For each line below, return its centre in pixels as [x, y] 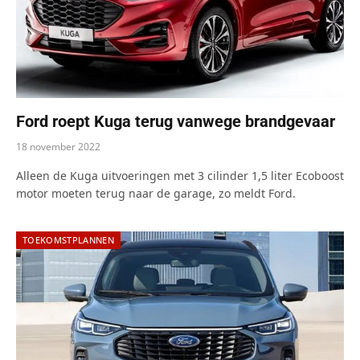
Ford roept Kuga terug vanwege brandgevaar [176, 121]
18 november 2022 [58, 146]
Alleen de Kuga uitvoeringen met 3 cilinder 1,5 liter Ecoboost [180, 175]
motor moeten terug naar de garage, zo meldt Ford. [156, 193]
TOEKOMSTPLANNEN [68, 239]
